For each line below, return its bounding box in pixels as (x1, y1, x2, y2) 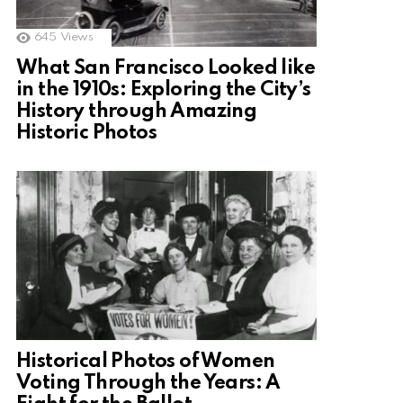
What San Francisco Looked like (16, 58, 315, 78)
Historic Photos (16, 122, 157, 143)
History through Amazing (16, 101, 257, 121)
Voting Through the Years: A (16, 372, 281, 393)
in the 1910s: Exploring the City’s (16, 79, 311, 100)
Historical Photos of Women (16, 351, 275, 372)
